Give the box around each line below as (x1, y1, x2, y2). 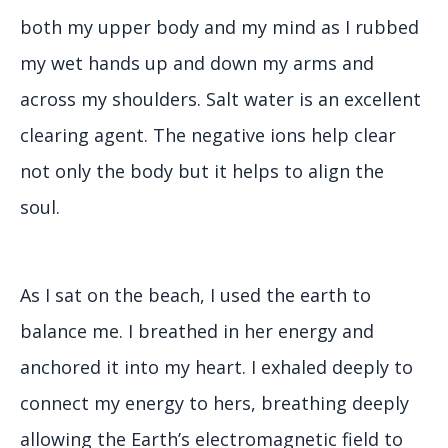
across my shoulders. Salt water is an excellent (20, 87, 421, 112)
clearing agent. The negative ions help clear (20, 123, 396, 148)
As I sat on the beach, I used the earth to (20, 283, 371, 308)
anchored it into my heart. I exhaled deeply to (20, 355, 413, 380)
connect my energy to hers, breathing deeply (20, 391, 409, 416)
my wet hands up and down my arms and (20, 51, 374, 76)
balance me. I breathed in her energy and (20, 319, 374, 344)
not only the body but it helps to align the (20, 159, 384, 184)
